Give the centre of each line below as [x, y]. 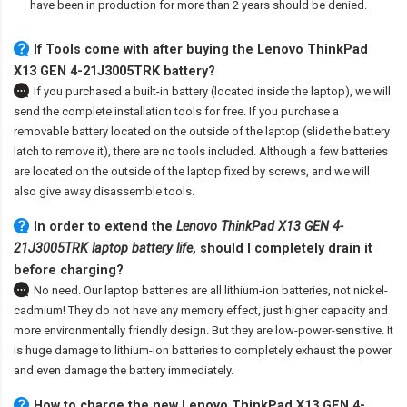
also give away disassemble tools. [104, 192]
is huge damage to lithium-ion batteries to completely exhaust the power [203, 351]
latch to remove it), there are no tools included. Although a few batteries [201, 152]
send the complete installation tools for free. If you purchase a [176, 112]
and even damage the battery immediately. [124, 371]
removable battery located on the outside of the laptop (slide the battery [202, 132]
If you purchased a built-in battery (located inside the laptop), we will [212, 92]
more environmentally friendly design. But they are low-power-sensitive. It [203, 331]
